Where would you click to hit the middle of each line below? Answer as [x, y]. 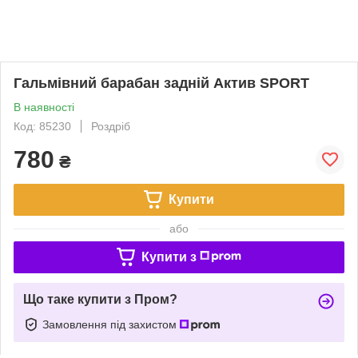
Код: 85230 [42, 126]
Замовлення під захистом [111, 324]
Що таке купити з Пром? [100, 299]
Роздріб [111, 126]
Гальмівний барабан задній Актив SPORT [161, 83]
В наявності [44, 107]
